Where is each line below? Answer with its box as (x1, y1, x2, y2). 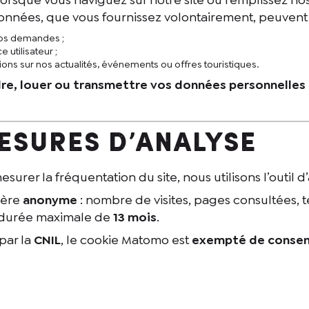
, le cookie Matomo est (60, 231, 192, 248)
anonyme (22, 191, 77, 208)
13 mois (112, 208, 157, 226)
